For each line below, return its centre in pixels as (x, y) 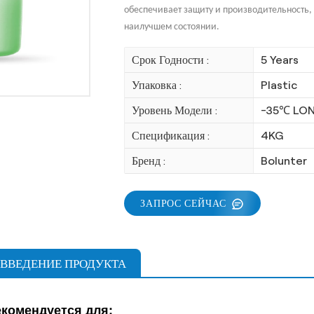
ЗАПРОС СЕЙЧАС (183, 203)
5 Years (279, 60)
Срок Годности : (170, 60)
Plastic (279, 86)
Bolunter (284, 161)
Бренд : (148, 161)
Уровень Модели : (174, 111)
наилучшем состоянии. (171, 27)
